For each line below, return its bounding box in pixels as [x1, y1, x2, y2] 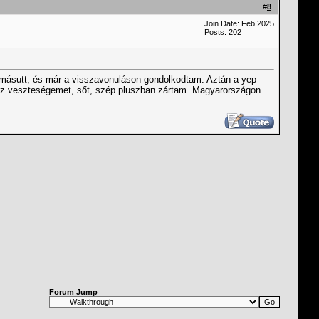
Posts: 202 [204, 28, 241, 36]
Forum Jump [49, 288, 98, 296]
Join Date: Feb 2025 [204, 19, 274, 28]
